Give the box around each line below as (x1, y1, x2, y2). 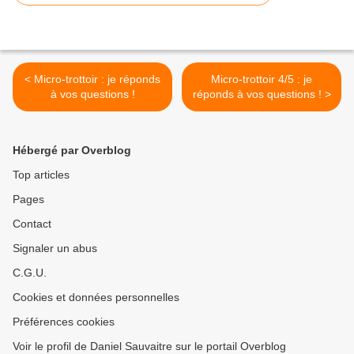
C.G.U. (13, 266, 47, 280)
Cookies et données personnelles (13, 291, 179, 304)
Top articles (13, 168, 70, 182)
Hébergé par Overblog (13, 144, 131, 157)
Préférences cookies (13, 315, 115, 329)
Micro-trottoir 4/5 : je (211, 73, 312, 86)
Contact (13, 217, 51, 231)
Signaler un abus (13, 242, 97, 255)
